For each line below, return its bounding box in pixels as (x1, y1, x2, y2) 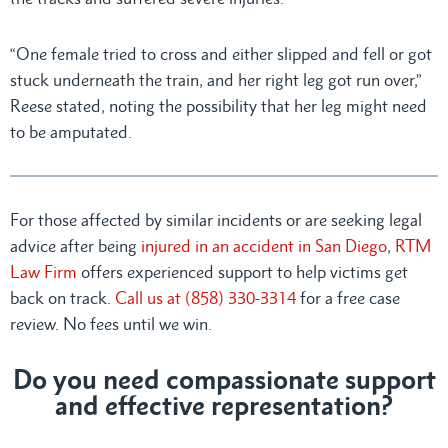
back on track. (10, 287, 115, 308)
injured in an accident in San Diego (141, 235, 387, 256)
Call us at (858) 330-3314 (115, 287, 296, 308)
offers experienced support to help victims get (77, 261, 408, 282)
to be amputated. (10, 121, 132, 142)
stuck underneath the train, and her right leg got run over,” (10, 69, 422, 90)
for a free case (296, 287, 400, 308)
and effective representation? (55, 389, 393, 421)
